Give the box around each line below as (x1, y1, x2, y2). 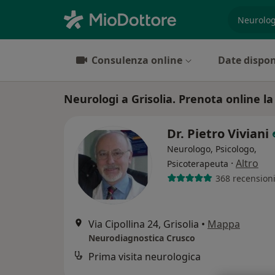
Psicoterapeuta (167, 158, 228, 169)
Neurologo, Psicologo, (167, 143, 257, 155)
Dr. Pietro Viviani (167, 125, 272, 142)
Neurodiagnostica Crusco (88, 232, 195, 244)
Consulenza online (91, 53, 182, 67)
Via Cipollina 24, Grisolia (88, 217, 199, 231)
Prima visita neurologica (88, 250, 201, 263)
